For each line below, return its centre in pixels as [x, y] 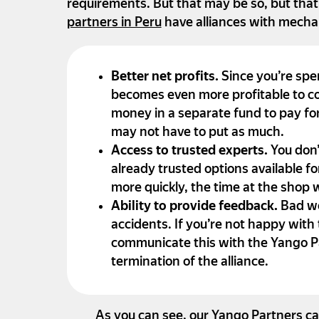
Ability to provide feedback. [195, 206]
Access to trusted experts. [190, 151]
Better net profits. [166, 77]
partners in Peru [114, 23]
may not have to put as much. [197, 132]
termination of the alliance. [189, 262]
